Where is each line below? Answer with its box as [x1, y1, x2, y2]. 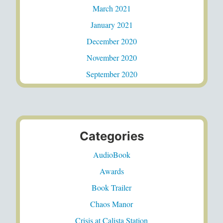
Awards [99, 165, 124, 176]
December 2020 [86, 35, 137, 46]
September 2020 [86, 68, 137, 79]
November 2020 [86, 52, 137, 63]
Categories [79, 128, 144, 143]
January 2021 [90, 19, 133, 30]
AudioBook [93, 149, 130, 160]
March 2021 [92, 2, 131, 13]
